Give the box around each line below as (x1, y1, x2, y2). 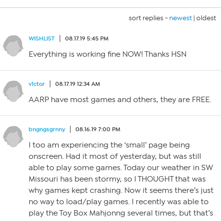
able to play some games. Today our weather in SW (29, 163, 213, 172)
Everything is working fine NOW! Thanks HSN (29, 50, 186, 59)
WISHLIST (29, 35, 55, 42)
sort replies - (129, 14, 169, 22)
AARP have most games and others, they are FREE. (29, 95, 211, 104)
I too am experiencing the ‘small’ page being (29, 141, 190, 149)
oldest (196, 14, 216, 22)
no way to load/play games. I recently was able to (29, 197, 209, 206)
